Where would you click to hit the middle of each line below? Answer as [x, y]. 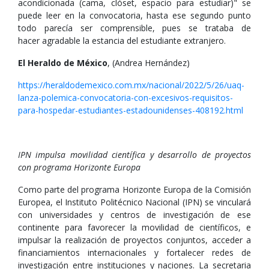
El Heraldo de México [63, 63]
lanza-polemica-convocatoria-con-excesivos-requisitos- [125, 98]
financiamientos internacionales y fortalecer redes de [134, 252]
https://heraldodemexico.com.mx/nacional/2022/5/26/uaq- [131, 85]
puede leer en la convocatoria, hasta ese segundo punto [134, 15]
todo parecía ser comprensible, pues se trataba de [134, 28]
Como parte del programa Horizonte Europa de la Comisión [134, 189]
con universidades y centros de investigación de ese [134, 215]
